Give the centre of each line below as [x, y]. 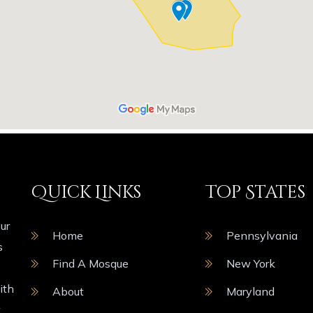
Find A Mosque [91, 263]
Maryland [250, 291]
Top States [255, 192]
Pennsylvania [262, 235]
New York [251, 263]
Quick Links [87, 192]
